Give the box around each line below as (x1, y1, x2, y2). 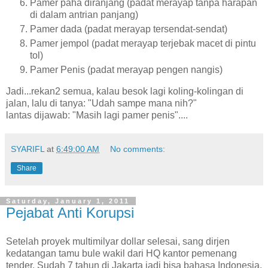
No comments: (110, 144, 166, 154)
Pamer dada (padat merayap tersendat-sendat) (30, 24, 227, 35)
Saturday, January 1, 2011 (6, 197, 130, 205)
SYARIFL (11, 144, 44, 154)
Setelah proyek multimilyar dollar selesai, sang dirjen (6, 236, 230, 246)
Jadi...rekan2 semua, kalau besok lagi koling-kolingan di (6, 86, 243, 96)
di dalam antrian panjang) (30, 10, 138, 20)
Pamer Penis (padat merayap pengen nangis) (30, 64, 223, 75)
